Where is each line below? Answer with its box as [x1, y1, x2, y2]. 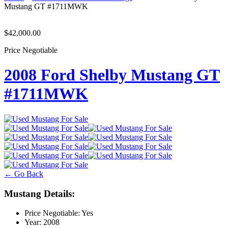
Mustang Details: [4, 188, 75, 199]
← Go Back [4, 169, 43, 178]
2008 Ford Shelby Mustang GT [4, 66, 220, 84]
